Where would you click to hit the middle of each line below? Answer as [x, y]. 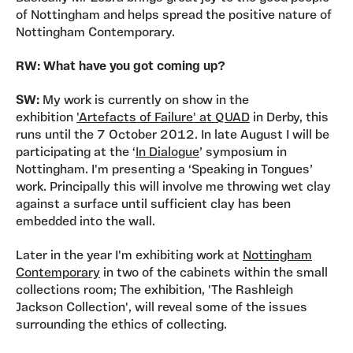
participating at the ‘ [76, 153]
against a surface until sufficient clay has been [153, 205]
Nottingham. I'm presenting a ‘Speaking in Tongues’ [164, 171]
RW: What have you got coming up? [121, 67]
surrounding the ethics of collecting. [121, 326]
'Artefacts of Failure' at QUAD [163, 119]
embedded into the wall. [85, 223]
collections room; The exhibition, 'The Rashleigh [154, 291]
